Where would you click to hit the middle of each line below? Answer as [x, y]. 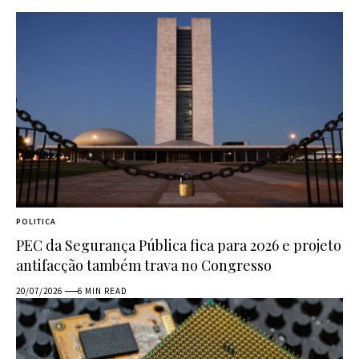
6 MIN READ [103, 291]
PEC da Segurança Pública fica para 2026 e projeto [179, 246]
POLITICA [36, 222]
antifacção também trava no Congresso [144, 266]
